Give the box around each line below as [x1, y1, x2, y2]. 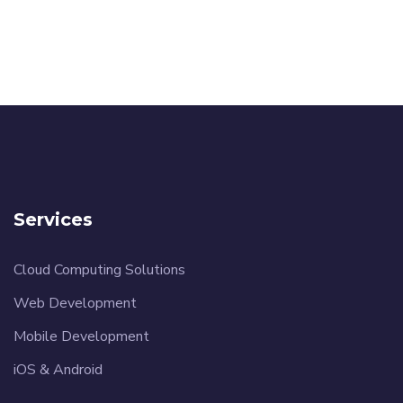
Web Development [13, 292, 137, 313]
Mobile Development [13, 326, 149, 346]
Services [13, 208, 93, 230]
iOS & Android [13, 359, 103, 380]
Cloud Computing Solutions [13, 259, 185, 280]
